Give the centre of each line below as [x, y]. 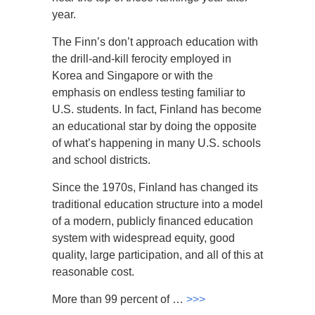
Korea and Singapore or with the [133, 76]
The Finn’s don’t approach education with [155, 42]
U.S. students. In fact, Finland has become [157, 109]
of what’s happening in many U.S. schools [156, 143]
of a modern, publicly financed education [153, 221]
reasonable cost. [93, 272]
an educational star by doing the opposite [154, 126]
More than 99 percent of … [119, 299]
